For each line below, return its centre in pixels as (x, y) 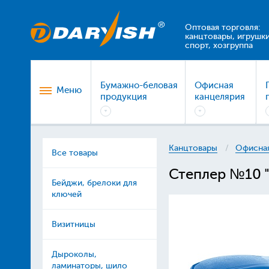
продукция (123, 97)
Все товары (74, 153)
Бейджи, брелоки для (94, 183)
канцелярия (219, 97)
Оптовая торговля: (222, 27)
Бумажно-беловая (139, 86)
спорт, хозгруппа (219, 45)
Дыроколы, (74, 254)
